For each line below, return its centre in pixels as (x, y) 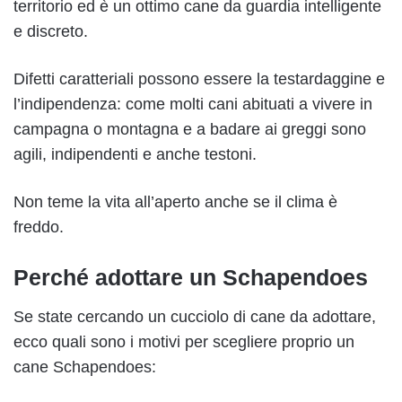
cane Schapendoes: (85, 367)
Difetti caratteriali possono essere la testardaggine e (199, 79)
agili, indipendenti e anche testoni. (135, 154)
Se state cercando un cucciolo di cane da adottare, (195, 317)
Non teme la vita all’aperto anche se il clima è (175, 201)
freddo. (39, 227)
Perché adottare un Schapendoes (191, 277)
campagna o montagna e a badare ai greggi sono (190, 129)
